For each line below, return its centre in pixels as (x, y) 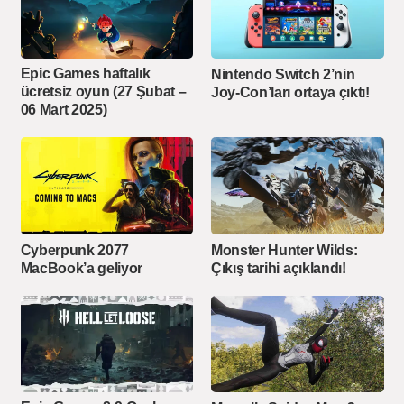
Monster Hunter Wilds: (285, 250)
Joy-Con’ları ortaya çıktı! (290, 92)
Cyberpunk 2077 (75, 250)
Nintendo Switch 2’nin (283, 74)
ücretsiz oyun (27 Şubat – (103, 92)
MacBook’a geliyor (82, 268)
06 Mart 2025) (64, 110)
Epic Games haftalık (85, 74)
